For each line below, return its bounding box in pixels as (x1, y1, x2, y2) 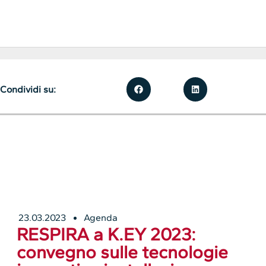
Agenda (84, 212, 118, 224)
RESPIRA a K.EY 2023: (17, 223, 197, 246)
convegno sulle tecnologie (17, 241, 229, 264)
